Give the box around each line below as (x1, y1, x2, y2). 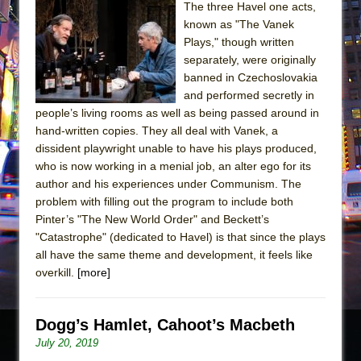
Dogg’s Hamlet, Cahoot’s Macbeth (35, 315, 295, 334)
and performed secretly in (184, 88, 314, 102)
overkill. (35, 265, 77, 279)
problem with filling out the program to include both (35, 194, 293, 208)
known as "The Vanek (184, 17, 294, 31)
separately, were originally (184, 52, 316, 66)
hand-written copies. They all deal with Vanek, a (35, 123, 278, 137)
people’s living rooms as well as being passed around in (35, 106, 319, 119)
